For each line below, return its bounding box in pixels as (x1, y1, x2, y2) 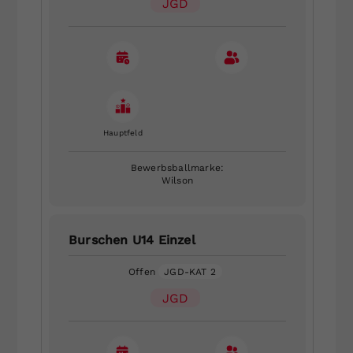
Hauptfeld (103, 128, 143, 137)
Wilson (161, 174, 194, 186)
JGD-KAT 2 (164, 266, 216, 277)
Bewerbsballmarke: (130, 162, 225, 173)
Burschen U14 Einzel (68, 232, 195, 247)
